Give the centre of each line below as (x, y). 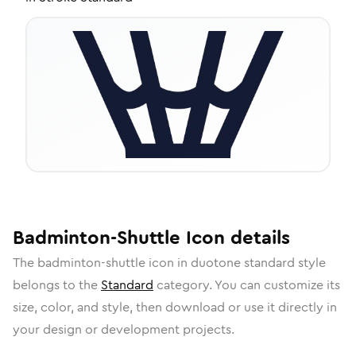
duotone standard (243, 263)
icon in (168, 263)
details (257, 238)
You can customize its (277, 285)
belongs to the (57, 285)
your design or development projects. (124, 329)
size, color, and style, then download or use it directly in (175, 307)
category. (184, 285)
